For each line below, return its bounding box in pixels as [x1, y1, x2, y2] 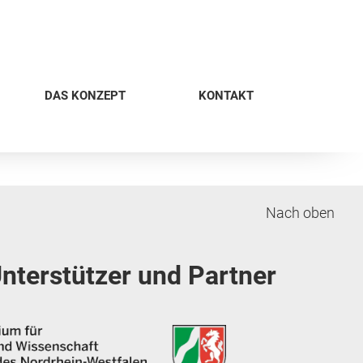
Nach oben [266, 204, 335, 221]
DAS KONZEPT [44, 88, 126, 103]
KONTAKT [198, 88, 254, 103]
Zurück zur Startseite [6, 112, 139, 129]
